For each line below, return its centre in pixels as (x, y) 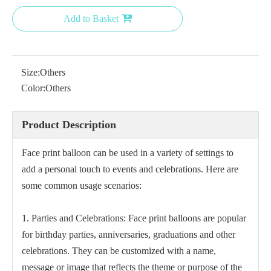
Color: (33, 88)
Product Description (69, 125)
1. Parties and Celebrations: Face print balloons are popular (134, 218)
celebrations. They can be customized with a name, (119, 251)
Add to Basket (91, 18)
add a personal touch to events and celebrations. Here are (130, 169)
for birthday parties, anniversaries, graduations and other (129, 234)
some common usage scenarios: (82, 185)
